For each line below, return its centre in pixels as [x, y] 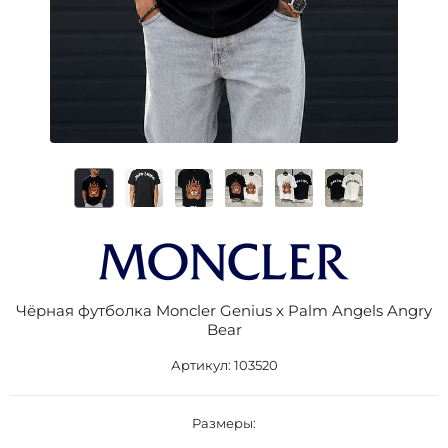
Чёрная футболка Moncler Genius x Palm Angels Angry [224, 310]
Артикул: [202, 365]
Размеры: [224, 423]
